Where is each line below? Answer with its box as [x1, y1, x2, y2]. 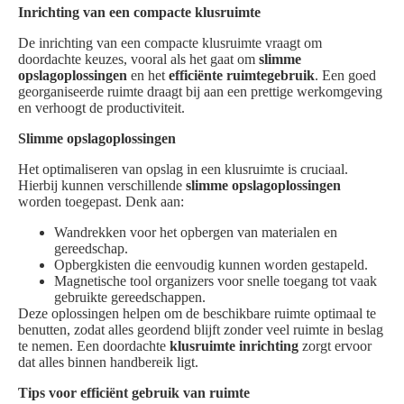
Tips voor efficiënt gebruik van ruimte [18, 385, 250, 401]
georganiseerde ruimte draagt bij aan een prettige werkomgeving [18, 84, 382, 100]
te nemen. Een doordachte [18, 338, 170, 354]
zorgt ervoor [298, 338, 372, 354]
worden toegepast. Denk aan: [18, 194, 184, 210]
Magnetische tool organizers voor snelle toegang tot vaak [54, 273, 377, 289]
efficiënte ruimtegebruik [169, 68, 315, 84]
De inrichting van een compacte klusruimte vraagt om [18, 35, 322, 51]
